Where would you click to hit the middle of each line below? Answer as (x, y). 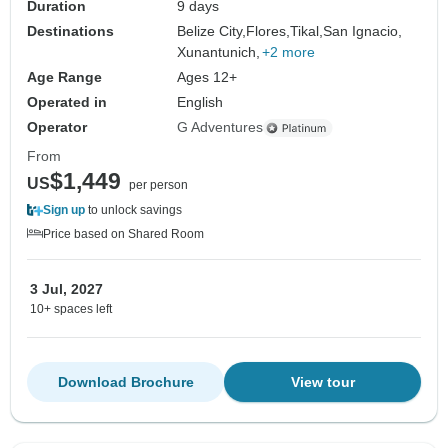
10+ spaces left (71, 309)
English (200, 102)
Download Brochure (125, 382)
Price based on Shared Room (123, 234)
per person (158, 185)
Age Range (64, 77)
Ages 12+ (207, 77)
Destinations (70, 31)
